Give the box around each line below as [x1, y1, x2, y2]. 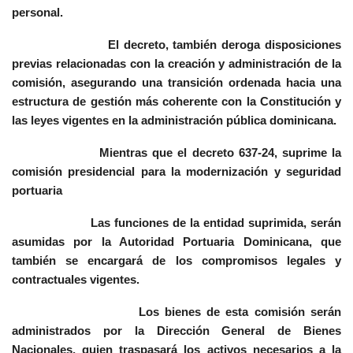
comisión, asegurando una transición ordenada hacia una [12, 76, 341, 90]
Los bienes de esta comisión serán [12, 305, 341, 319]
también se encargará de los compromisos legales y [12, 254, 341, 268]
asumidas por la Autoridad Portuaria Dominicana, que [12, 235, 341, 249]
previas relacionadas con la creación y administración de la [12, 57, 341, 71]
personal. [12, 6, 63, 20]
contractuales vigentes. [12, 273, 139, 287]
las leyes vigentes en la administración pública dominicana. [12, 113, 336, 128]
